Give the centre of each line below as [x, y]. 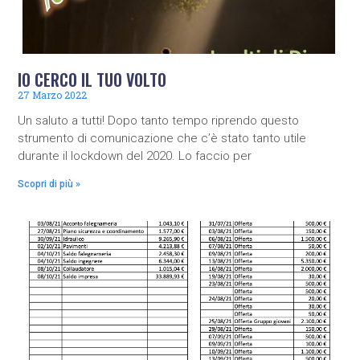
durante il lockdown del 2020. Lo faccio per [135, 155]
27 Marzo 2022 [53, 94]
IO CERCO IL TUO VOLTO [92, 79]
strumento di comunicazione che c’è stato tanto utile [162, 138]
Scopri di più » [49, 184]
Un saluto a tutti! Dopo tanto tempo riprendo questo [159, 120]
